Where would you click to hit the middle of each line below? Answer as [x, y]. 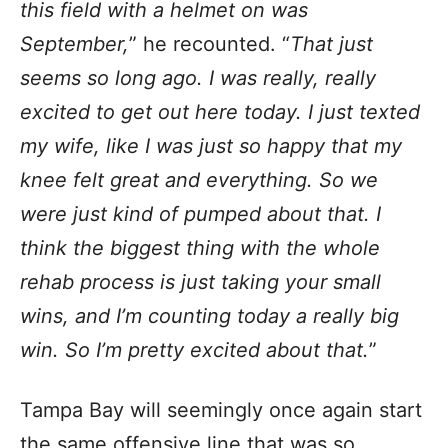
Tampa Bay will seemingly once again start [221, 410]
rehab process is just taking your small [200, 282]
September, [74, 44]
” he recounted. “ [209, 44]
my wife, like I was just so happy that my [211, 146]
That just [331, 44]
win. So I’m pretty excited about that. [194, 350]
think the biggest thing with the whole [200, 248]
